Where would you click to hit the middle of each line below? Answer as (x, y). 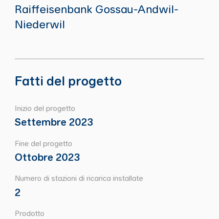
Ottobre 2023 (47, 157)
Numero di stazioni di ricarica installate (79, 178)
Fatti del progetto (68, 80)
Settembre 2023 (54, 122)
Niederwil (40, 24)
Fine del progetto (43, 143)
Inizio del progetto (45, 108)
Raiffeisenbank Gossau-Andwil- (96, 9)
